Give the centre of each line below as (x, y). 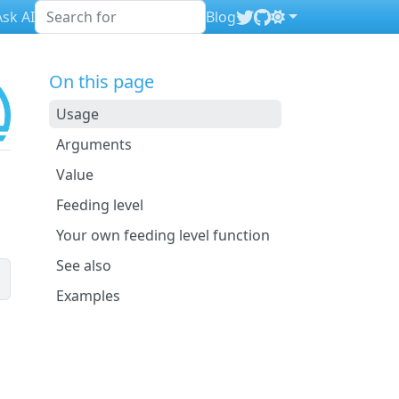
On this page (101, 81)
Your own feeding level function (163, 235)
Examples (88, 296)
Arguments (94, 144)
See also (83, 265)
